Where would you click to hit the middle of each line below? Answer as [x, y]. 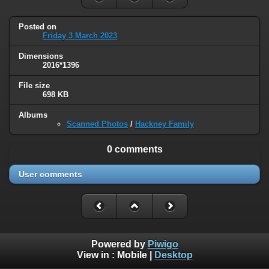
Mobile [132, 255]
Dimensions [41, 56]
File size [34, 85]
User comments [50, 174]
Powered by [119, 244]
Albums [33, 115]
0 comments [134, 149]
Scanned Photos [97, 124]
